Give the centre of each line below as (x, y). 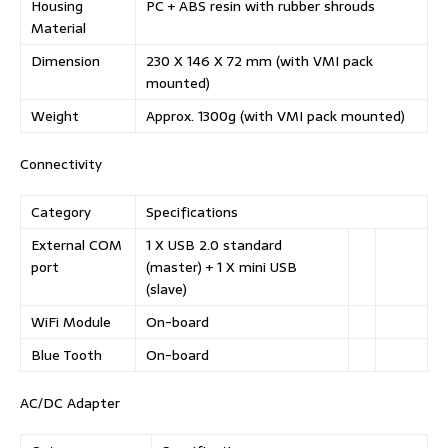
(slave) (166, 289)
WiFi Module (71, 322)
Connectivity (61, 164)
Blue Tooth (66, 355)
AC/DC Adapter (70, 403)
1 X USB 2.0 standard (214, 245)
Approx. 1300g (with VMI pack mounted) (275, 116)
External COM (76, 245)
